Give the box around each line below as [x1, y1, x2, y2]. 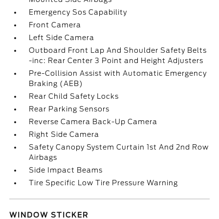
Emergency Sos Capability [29, 8, 128, 16]
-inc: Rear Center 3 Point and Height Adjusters [29, 57, 204, 65]
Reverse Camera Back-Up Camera [29, 118, 158, 126]
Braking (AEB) [29, 80, 84, 88]
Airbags [29, 153, 58, 161]
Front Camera [29, 21, 82, 29]
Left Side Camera [29, 34, 95, 42]
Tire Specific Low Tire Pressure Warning [29, 179, 178, 187]
